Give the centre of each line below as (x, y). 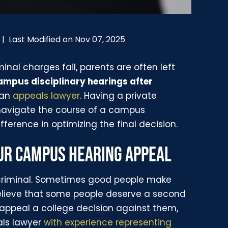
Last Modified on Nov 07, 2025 (67, 39)
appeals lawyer (47, 95)
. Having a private (119, 95)
